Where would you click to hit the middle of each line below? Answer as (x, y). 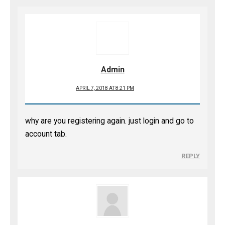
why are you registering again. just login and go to (109, 121)
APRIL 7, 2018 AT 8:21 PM (105, 88)
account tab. (46, 134)
